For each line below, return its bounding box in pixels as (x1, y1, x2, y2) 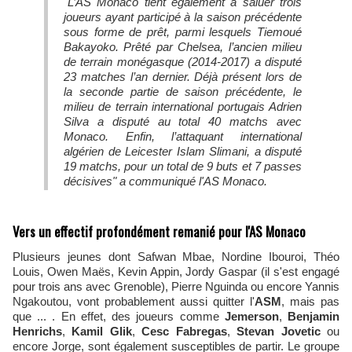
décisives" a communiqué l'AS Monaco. (64, 174, 270, 188)
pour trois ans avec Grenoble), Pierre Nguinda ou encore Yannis (13, 280, 339, 293)
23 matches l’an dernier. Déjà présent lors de (64, 70, 302, 83)
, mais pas (281, 295, 339, 308)
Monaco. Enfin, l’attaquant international (64, 130, 302, 143)
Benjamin (288, 310, 340, 323)
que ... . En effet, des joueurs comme (13, 310, 225, 323)
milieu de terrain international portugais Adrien (64, 100, 302, 113)
